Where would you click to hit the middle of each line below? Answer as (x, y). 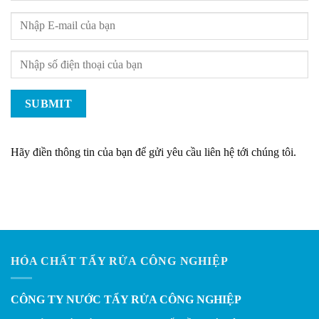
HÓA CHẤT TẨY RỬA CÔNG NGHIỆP (120, 261)
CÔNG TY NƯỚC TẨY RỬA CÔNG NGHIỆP (126, 300)
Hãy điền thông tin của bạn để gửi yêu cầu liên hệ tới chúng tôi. (153, 152)
